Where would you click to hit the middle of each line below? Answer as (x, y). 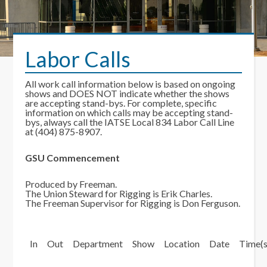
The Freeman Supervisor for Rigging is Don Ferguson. (133, 203)
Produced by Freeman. (71, 184)
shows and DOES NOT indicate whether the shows (128, 93)
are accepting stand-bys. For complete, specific (121, 103)
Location (182, 243)
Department (98, 243)
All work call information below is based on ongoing (131, 84)
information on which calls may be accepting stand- (129, 112)
